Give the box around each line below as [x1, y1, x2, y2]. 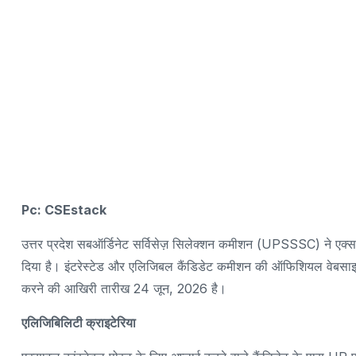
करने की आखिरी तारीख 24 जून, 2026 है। [21, 280, 226, 296]
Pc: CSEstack [21, 201, 106, 218]
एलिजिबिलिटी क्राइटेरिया [21, 314, 136, 331]
